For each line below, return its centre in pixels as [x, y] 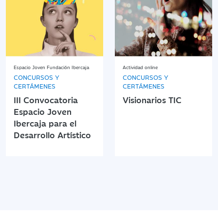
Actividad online [140, 67]
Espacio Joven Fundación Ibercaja [51, 67]
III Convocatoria [46, 100]
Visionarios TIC [152, 100]
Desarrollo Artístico [52, 135]
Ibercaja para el [45, 123]
